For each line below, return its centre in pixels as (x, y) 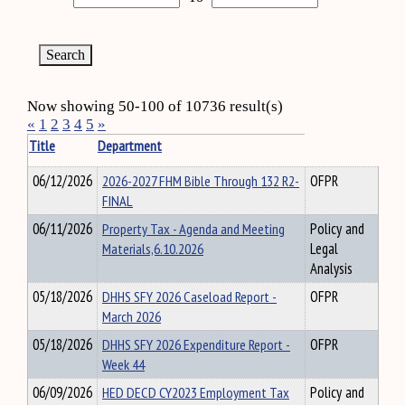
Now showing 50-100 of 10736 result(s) (155, 106)
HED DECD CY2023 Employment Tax (196, 392)
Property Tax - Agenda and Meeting (193, 229)
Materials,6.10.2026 (153, 249)
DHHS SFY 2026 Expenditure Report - (196, 344)
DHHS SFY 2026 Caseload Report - (189, 297)
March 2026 (132, 316)
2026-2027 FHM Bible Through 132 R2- (201, 181)
